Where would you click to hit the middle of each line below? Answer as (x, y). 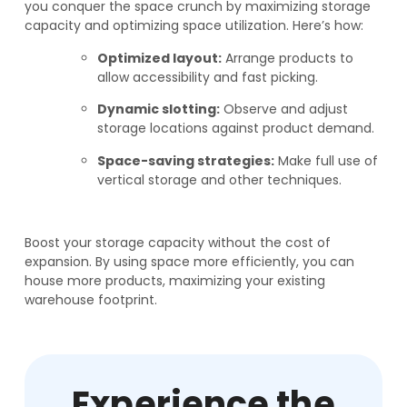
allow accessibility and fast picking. (207, 77)
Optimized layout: (159, 58)
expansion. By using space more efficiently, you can (189, 262)
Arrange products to (287, 58)
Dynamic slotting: (158, 109)
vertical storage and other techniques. (219, 179)
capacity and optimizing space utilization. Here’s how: (194, 26)
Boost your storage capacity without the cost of (177, 243)
